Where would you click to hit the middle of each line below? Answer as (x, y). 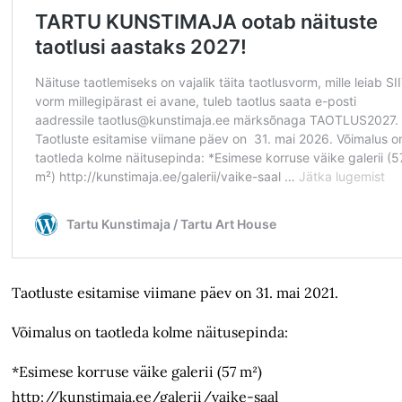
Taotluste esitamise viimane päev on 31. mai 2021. (175, 293)
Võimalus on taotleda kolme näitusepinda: (150, 332)
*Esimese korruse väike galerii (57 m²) (137, 372)
